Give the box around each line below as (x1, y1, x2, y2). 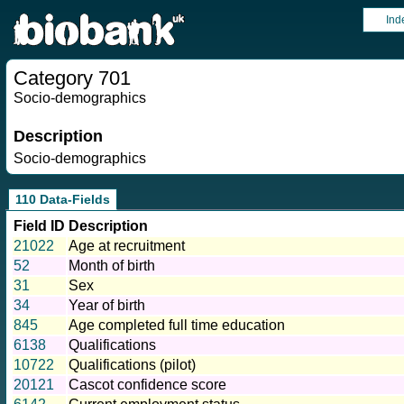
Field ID (14, 218, 65, 234)
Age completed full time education (69, 317, 285, 334)
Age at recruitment (69, 238, 185, 254)
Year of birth (69, 298, 145, 314)
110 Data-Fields (15, 192, 110, 207)
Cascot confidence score (69, 377, 226, 393)
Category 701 (14, 67, 131, 89)
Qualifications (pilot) (69, 357, 196, 373)
